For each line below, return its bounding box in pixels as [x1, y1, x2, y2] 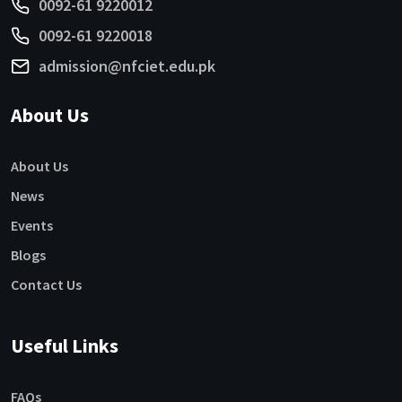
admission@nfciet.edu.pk [39, 56, 215, 77]
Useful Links [11, 333, 118, 359]
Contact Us [11, 275, 82, 294]
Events [11, 216, 53, 235]
